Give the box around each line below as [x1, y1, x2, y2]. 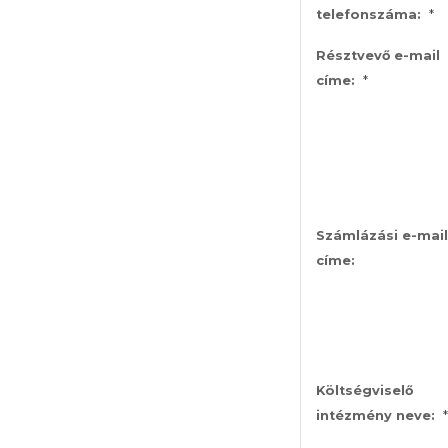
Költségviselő [316, 382, 413, 398]
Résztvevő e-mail [316, 47, 440, 63]
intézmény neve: [316, 407, 435, 423]
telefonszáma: [316, 6, 421, 22]
